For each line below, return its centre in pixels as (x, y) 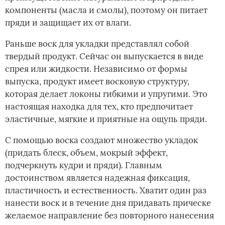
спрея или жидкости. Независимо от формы (96, 69)
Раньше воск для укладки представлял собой (97, 43)
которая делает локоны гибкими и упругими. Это (106, 94)
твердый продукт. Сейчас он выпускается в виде (104, 56)
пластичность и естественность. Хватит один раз (106, 190)
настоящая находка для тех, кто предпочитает (99, 106)
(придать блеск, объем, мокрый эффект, (86, 152)
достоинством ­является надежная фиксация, (97, 178)
